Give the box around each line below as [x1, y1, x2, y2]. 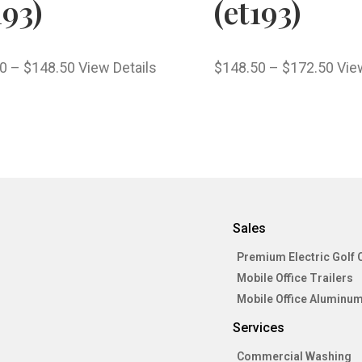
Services [233, 320, 284, 336]
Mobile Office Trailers [237, 271, 353, 285]
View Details [78, 59, 157, 77]
